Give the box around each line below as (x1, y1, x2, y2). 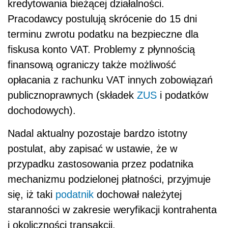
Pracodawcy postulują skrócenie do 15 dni (8, 13, 197, 24)
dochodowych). (8, 104, 76, 116)
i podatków (157, 89, 208, 101)
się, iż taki (8, 188, 55, 200)
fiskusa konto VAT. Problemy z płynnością (8, 43, 195, 55)
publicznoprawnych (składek (8, 89, 137, 101)
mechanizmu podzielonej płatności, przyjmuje (8, 173, 211, 185)
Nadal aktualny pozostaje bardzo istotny (8, 127, 187, 139)
